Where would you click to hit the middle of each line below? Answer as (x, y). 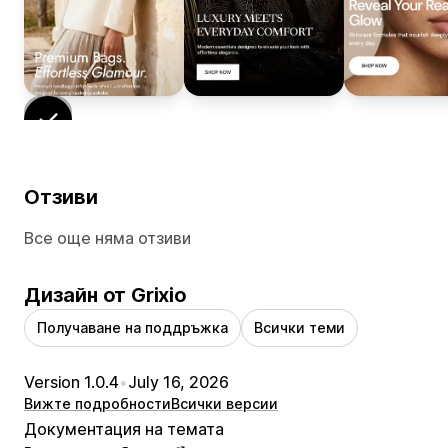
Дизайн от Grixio (105, 295)
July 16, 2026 (178, 382)
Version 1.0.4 (71, 382)
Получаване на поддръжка (132, 328)
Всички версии (224, 404)
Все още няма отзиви (107, 238)
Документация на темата (124, 429)
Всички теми (299, 328)
